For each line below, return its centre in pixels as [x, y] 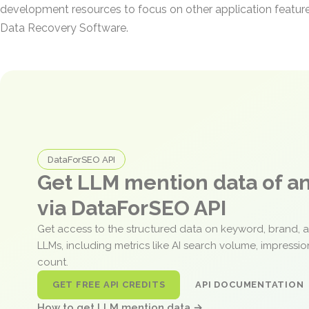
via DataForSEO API [131, 208]
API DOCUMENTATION [250, 285]
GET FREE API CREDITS [109, 285]
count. [54, 262]
